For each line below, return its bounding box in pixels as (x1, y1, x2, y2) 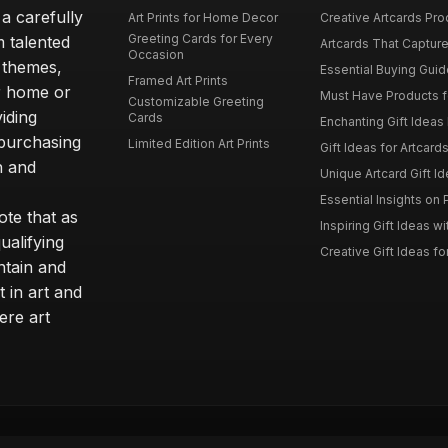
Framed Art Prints (128, 73, 229, 88)
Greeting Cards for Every (128, 31, 274, 46)
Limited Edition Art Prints (128, 136, 271, 151)
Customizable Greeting (128, 94, 265, 109)
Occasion (128, 47, 185, 62)
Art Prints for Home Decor (128, 10, 279, 25)
